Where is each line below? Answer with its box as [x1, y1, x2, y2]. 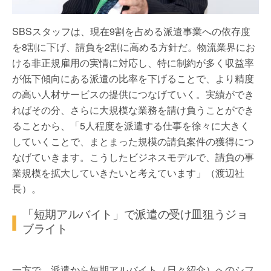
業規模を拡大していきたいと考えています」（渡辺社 [12, 165, 244, 180]
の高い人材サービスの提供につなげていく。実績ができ [12, 87, 254, 101]
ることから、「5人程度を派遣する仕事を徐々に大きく [12, 118, 250, 132]
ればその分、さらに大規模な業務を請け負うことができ [12, 102, 254, 117]
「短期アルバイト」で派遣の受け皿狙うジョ [22, 205, 248, 221]
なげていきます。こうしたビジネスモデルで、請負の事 [12, 149, 254, 164]
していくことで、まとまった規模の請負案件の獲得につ [12, 134, 254, 148]
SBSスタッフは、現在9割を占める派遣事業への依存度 [12, 24, 250, 38]
